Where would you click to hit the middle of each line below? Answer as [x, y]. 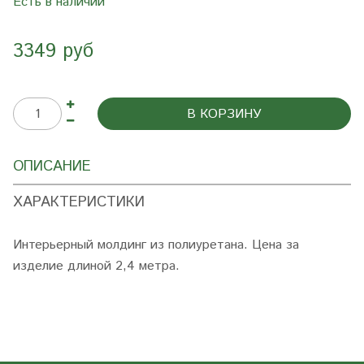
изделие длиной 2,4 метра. [96, 266]
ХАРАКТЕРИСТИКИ [79, 202]
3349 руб [53, 51]
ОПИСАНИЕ [52, 167]
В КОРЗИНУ [224, 114]
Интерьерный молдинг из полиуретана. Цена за [156, 245]
